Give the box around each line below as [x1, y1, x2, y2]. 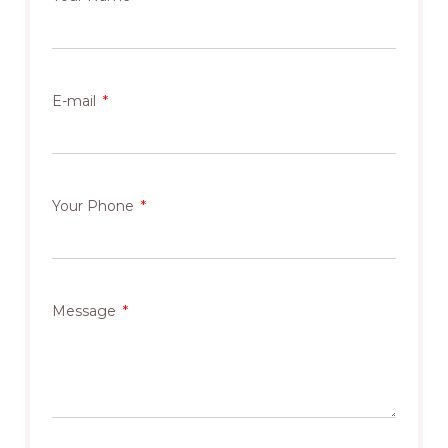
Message [52, 302, 120, 321]
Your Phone [52, 197, 138, 216]
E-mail [52, 92, 100, 111]
